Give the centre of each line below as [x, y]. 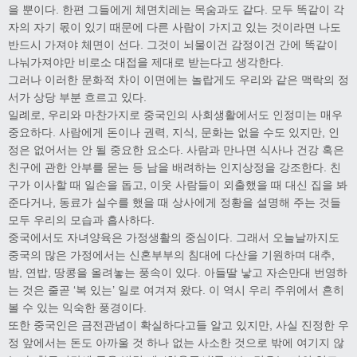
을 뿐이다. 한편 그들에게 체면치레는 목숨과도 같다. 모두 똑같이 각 [176, 9]
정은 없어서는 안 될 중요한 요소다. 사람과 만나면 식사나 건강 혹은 [176, 149]
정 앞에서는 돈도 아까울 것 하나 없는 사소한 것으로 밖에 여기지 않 [176, 342]
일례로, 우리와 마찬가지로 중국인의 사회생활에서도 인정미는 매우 [175, 114]
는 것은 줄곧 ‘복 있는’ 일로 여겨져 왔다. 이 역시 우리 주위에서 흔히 [176, 290]
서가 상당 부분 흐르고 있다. [77, 97]
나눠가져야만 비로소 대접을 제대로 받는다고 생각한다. [146, 62]
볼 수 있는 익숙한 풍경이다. [77, 307]
